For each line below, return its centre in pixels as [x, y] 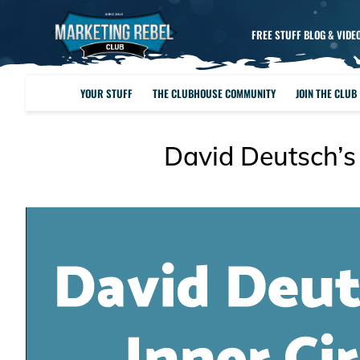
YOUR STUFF [107, 93]
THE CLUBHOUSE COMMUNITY [215, 93]
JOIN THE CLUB [327, 93]
